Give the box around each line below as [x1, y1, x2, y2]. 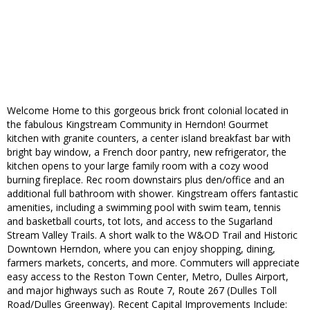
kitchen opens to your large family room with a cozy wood [7, 159, 268, 173]
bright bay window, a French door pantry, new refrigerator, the [7, 145, 286, 159]
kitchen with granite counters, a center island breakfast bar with [7, 131, 291, 145]
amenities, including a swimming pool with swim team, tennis [7, 201, 281, 215]
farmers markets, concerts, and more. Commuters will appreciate [7, 256, 300, 270]
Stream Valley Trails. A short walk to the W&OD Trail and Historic [7, 228, 298, 242]
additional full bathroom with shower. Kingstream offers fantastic [7, 187, 298, 201]
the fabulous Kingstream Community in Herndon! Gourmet [7, 118, 268, 131]
